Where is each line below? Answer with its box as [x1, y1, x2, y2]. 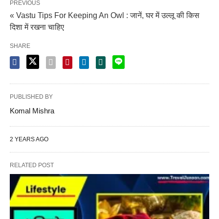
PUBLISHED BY [10, 93, 53, 100]
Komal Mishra [10, 106, 54, 115]
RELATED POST [10, 161, 54, 169]
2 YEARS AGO [10, 135, 48, 143]
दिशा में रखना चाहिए [10, 22, 64, 31]
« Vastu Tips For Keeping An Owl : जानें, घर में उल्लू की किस [10, 11, 199, 20]
